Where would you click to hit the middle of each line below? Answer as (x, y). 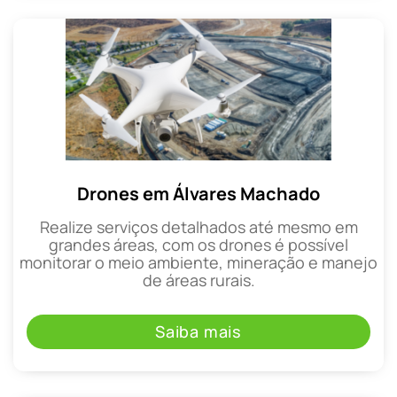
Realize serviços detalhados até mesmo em (198, 226)
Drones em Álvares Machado (198, 193)
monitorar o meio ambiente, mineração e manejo (198, 262)
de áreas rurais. (198, 280)
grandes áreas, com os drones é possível (198, 244)
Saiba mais (198, 332)
